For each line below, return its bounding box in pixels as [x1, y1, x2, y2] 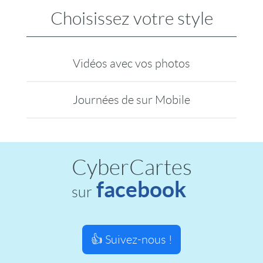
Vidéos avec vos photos [72, 57, 190, 70]
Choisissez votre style [50, 9, 213, 28]
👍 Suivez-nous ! [91, 233, 172, 246]
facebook [96, 177, 186, 201]
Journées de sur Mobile [72, 93, 190, 106]
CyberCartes [71, 156, 192, 180]
